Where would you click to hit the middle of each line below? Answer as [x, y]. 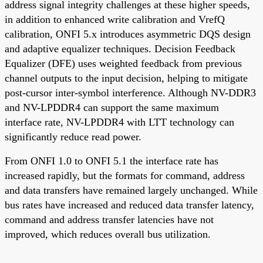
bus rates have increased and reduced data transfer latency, [129, 205]
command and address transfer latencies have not [109, 219]
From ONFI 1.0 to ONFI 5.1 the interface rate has [112, 161]
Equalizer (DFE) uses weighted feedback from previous [123, 63]
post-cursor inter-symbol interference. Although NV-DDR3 [130, 92]
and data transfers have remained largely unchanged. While [131, 190]
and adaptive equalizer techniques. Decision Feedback [120, 48]
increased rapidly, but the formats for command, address [125, 175]
